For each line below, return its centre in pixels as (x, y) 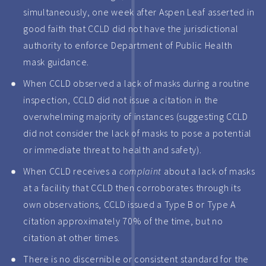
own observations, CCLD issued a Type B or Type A (129, 204)
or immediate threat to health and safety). (113, 150)
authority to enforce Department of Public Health (128, 45)
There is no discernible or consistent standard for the (136, 259)
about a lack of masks (208, 171)
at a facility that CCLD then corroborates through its (132, 188)
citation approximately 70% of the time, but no (123, 221)
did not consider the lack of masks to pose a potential (137, 133)
